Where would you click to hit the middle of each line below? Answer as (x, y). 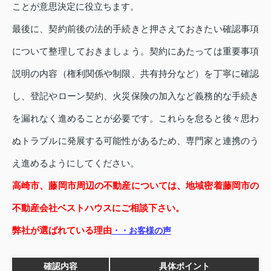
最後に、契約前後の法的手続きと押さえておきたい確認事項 (135, 29)
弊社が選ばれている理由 (62, 230)
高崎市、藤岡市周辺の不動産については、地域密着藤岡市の (135, 186)
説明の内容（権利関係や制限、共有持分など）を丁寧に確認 (135, 74)
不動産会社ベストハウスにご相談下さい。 (98, 208)
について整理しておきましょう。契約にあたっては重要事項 (135, 51)
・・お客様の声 (142, 231)
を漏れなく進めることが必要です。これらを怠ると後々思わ (135, 119)
